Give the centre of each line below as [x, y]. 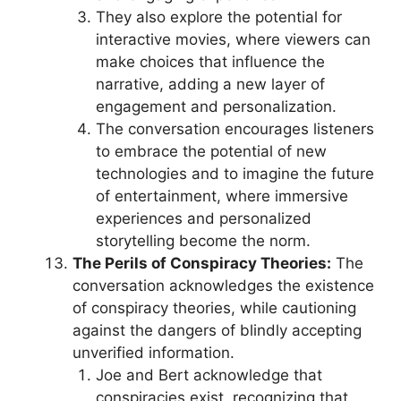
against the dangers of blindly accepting [217, 330]
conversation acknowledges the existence [223, 286]
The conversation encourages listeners [235, 129]
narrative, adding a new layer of [210, 84]
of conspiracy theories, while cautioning [214, 308]
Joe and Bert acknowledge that [209, 375]
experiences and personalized [203, 218]
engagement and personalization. [216, 107]
